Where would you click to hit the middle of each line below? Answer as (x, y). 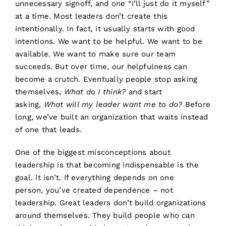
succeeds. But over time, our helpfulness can (101, 67)
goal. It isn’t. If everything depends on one (94, 178)
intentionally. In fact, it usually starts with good (105, 29)
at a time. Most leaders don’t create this (91, 16)
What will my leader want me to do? (113, 105)
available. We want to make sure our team (95, 54)
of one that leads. (48, 130)
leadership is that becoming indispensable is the (107, 165)
